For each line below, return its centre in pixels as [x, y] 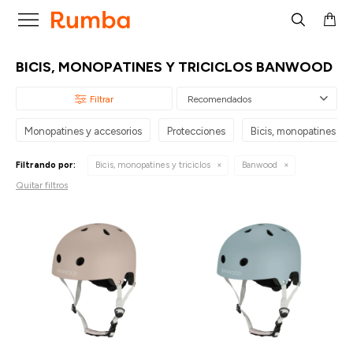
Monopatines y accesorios [83, 131]
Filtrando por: [46, 165]
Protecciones [196, 131]
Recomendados [219, 99]
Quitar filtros [42, 185]
